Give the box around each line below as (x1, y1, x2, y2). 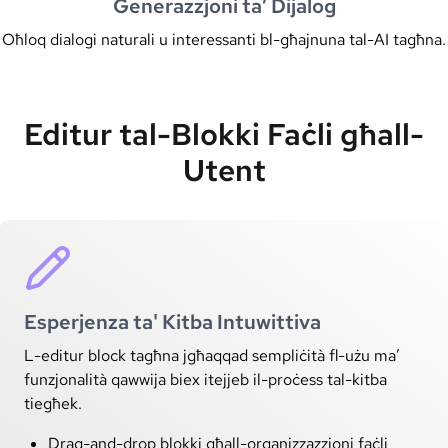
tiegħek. (24, 392, 82, 414)
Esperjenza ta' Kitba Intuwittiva (24, 308, 321, 335)
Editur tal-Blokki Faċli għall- (24, 113, 424, 154)
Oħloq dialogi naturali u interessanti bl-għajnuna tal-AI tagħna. (2, 28, 446, 50)
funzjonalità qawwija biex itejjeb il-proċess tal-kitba (24, 368, 387, 390)
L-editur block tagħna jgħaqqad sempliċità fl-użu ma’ (24, 344, 400, 366)
